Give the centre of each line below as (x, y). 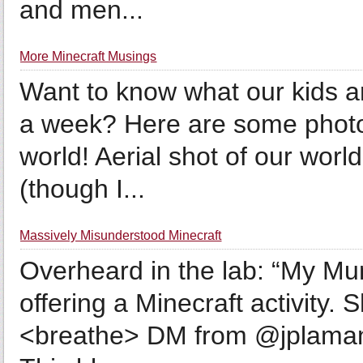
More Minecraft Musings (88, 56)
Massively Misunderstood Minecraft (121, 235)
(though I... (83, 189)
